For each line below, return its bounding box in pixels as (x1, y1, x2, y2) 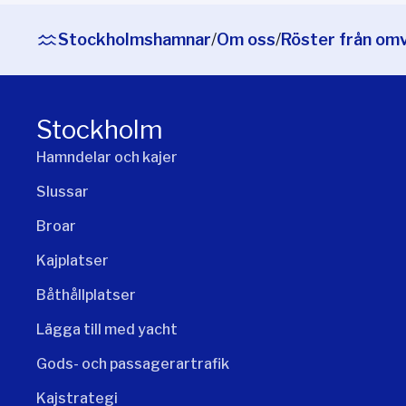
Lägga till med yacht (36, 321, 178, 339)
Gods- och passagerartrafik (36, 355, 229, 373)
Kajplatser (36, 252, 109, 270)
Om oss (217, 30, 275, 50)
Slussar (36, 183, 89, 201)
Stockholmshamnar (58, 30, 211, 50)
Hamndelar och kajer (36, 149, 178, 167)
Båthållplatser (36, 286, 136, 304)
